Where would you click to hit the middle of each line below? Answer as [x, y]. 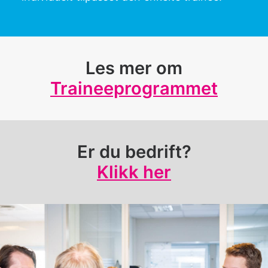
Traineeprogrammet [134, 88]
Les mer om [134, 68]
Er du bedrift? [134, 152]
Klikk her [134, 172]
